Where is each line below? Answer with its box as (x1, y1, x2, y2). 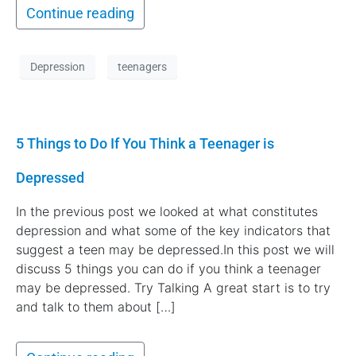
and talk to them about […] (16, 299, 176, 315)
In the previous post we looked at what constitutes (16, 203, 318, 220)
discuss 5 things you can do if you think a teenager (16, 261, 321, 277)
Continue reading (26, 5, 134, 22)
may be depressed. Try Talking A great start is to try (16, 280, 331, 296)
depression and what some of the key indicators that (16, 222, 331, 239)
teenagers (118, 60, 167, 73)
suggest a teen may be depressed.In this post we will (16, 242, 335, 258)
